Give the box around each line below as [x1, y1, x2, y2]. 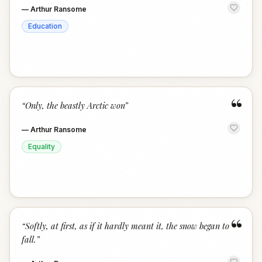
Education [28, 22, 62, 30]
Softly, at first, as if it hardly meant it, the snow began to [25, 220, 229, 232]
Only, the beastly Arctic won [25, 99, 125, 111]
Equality [28, 142, 55, 151]
